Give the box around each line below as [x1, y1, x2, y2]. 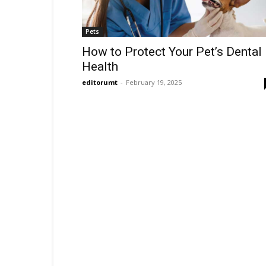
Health [82, 59, 118, 74]
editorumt [82, 78, 118, 87]
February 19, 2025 [126, 78, 182, 87]
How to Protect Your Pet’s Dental [82, 45, 262, 59]
